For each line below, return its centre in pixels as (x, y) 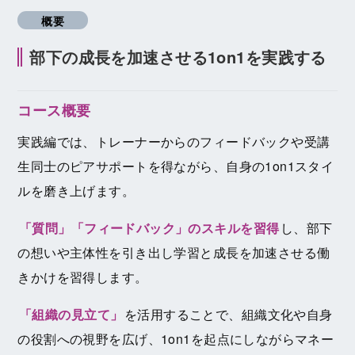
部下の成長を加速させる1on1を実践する (178, 56)
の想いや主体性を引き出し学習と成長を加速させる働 (174, 253)
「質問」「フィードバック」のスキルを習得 (149, 228)
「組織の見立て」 (71, 315)
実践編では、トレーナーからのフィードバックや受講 (174, 142)
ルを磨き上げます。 (76, 191)
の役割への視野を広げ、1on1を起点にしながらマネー (176, 339)
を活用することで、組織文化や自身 (228, 315)
